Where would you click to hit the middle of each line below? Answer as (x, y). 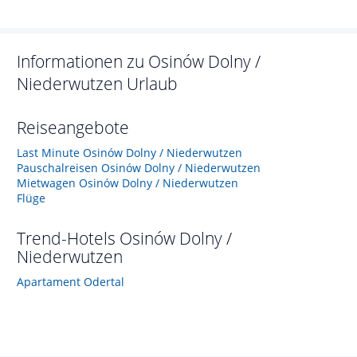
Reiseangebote (73, 127)
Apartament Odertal (71, 282)
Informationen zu (82, 61)
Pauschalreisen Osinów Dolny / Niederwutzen (139, 168)
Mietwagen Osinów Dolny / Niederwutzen (127, 183)
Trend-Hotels (68, 238)
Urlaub (152, 84)
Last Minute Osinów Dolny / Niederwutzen (129, 153)
